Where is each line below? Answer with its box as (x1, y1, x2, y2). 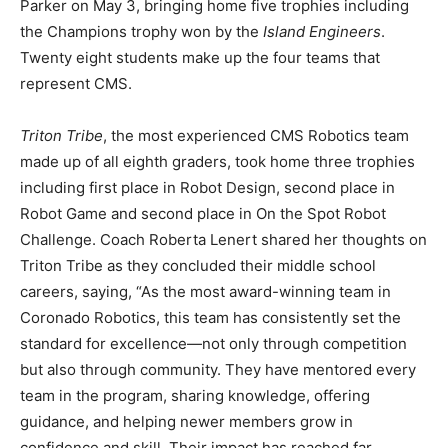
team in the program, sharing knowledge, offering (20, 386, 370, 406)
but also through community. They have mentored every (20, 360, 416, 380)
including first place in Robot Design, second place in (20, 178, 395, 198)
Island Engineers (263, 22, 381, 42)
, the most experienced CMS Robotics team (103, 126, 409, 146)
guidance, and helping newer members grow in (20, 412, 353, 432)
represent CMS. (20, 74, 132, 94)
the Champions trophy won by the (20, 22, 263, 42)
